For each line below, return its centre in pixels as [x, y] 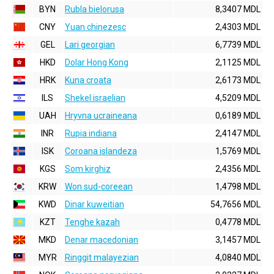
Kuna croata [88, 80]
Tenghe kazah [92, 222]
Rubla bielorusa [94, 9]
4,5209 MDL [238, 98]
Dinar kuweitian [94, 204]
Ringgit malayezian [102, 257]
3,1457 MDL [238, 240]
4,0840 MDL [238, 257]
